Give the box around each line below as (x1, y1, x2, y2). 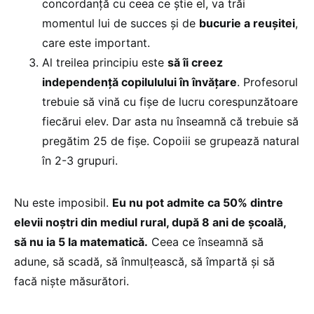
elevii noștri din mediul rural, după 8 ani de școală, (14, 215, 286, 230)
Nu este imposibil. (14, 196, 112, 210)
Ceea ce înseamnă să (148, 235, 264, 250)
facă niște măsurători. (14, 274, 129, 289)
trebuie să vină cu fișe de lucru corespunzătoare (42, 95, 298, 109)
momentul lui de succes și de (42, 16, 199, 31)
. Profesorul (237, 75, 298, 90)
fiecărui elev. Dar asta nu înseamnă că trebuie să (42, 114, 299, 129)
